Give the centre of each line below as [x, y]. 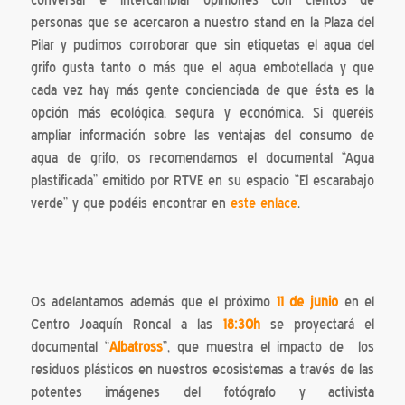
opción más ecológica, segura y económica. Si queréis [202, 113]
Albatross [136, 347]
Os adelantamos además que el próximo [153, 301]
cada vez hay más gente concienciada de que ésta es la [202, 91]
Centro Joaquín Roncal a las [127, 324]
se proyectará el [317, 324]
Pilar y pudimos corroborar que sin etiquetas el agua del [202, 46]
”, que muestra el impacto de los [268, 347]
